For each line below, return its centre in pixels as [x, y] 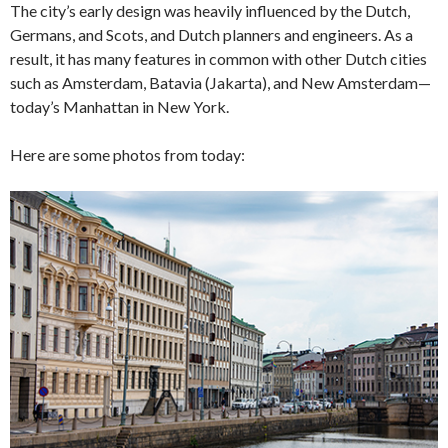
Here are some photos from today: [127, 155]
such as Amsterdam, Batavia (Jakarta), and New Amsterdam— [220, 83]
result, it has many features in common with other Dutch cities [218, 59]
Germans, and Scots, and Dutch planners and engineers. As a [211, 35]
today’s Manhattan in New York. [119, 107]
